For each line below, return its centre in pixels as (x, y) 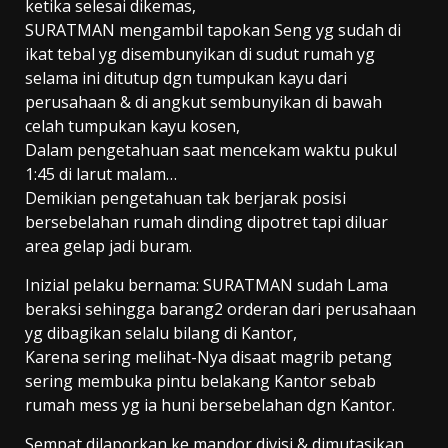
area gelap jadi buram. (108, 245)
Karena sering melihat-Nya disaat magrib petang (208, 356)
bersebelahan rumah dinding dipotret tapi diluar (206, 221)
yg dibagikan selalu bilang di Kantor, (161, 332)
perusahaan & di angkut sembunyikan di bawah (203, 101)
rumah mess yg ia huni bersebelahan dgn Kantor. (210, 404)
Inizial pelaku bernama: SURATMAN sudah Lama (206, 284)
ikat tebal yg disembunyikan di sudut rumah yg (200, 53)
